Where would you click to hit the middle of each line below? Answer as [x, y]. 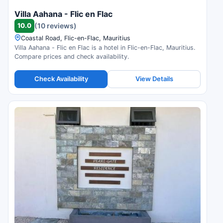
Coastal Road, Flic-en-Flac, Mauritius [76, 38]
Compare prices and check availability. [72, 56]
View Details [154, 79]
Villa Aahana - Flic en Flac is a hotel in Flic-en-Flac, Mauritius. [105, 47]
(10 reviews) [56, 26]
